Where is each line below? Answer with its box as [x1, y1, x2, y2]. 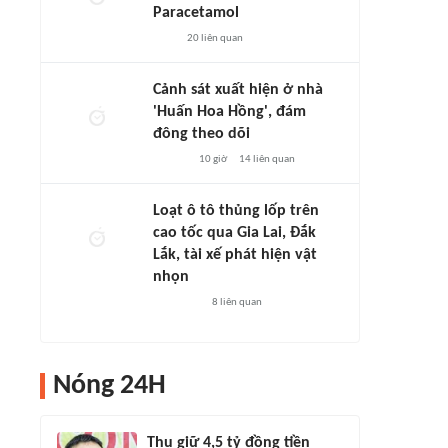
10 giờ [198, 154, 227, 165]
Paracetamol [153, 5, 239, 21]
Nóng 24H [53, 372, 166, 400]
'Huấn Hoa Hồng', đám [153, 104, 306, 120]
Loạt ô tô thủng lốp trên [153, 203, 319, 219]
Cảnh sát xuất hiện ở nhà [153, 82, 323, 98]
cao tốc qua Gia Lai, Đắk [153, 225, 316, 241]
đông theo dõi [153, 126, 250, 142]
